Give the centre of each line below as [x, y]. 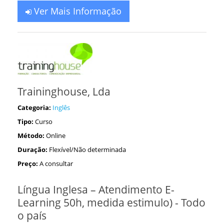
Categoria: [34, 107]
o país [32, 215]
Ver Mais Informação [76, 11]
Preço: [28, 163]
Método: [31, 135]
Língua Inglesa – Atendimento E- [96, 189]
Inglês [61, 107]
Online [56, 135]
